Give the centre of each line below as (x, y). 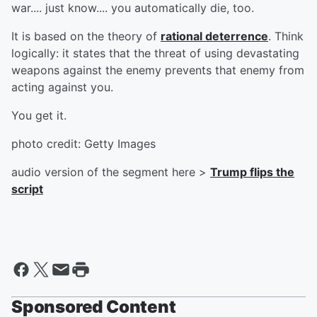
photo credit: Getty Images (83, 144)
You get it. (39, 115)
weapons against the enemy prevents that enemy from (158, 70)
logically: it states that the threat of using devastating (155, 53)
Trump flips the (252, 172)
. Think (286, 36)
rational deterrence (214, 36)
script (27, 189)
